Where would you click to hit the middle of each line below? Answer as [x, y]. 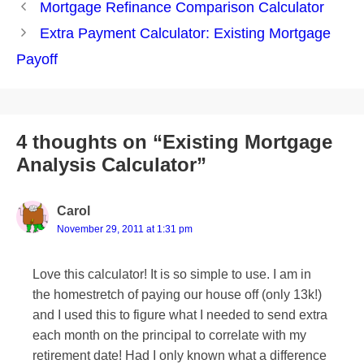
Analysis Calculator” [111, 164]
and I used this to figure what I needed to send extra [180, 314]
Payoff [37, 59]
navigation [49, 26]
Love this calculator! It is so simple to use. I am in [172, 274]
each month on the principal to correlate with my [169, 335]
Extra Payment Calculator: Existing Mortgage [185, 33]
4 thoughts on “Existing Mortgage [174, 141]
